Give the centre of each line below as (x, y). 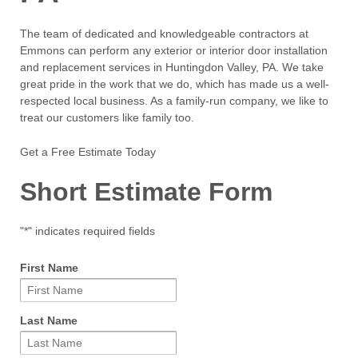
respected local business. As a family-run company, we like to (174, 100)
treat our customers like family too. (107, 117)
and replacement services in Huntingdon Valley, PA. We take (172, 67)
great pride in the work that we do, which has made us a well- (175, 84)
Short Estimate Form (146, 191)
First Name (49, 267)
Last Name (49, 320)
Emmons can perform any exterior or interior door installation (174, 50)
